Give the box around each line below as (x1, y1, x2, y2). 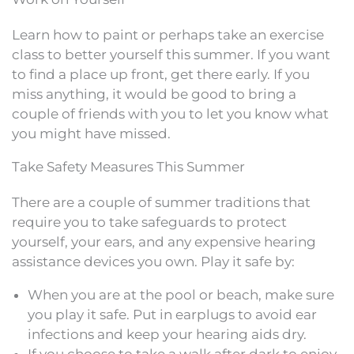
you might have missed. (12, 125, 171, 141)
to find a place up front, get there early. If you (12, 66, 310, 82)
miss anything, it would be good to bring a (12, 85, 296, 102)
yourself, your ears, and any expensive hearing (12, 233, 316, 250)
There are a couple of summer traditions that (12, 194, 311, 210)
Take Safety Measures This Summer (12, 158, 245, 175)
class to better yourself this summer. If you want (12, 46, 330, 62)
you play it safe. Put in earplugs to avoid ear (28, 306, 317, 322)
